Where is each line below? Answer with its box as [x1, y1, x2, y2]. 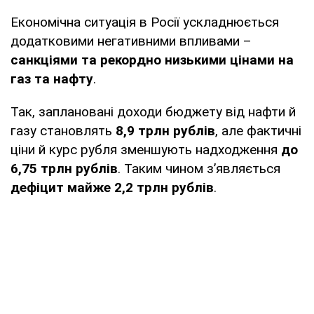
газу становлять [11, 122, 116, 139]
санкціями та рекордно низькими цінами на [11, 51, 294, 68]
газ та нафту [11, 70, 93, 87]
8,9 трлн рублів [116, 122, 215, 139]
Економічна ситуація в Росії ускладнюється [11, 13, 279, 30]
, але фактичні [215, 122, 301, 139]
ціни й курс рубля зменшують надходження [11, 141, 281, 158]
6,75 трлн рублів [11, 160, 118, 177]
